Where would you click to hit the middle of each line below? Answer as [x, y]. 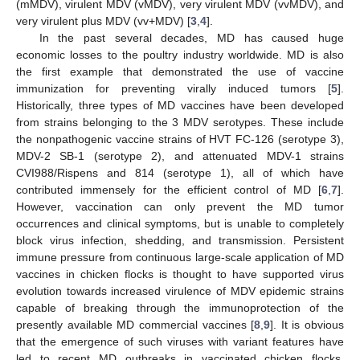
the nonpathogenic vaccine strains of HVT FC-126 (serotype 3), [180, 139]
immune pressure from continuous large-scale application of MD [180, 257]
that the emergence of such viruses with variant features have [180, 341]
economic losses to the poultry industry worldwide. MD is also [180, 54]
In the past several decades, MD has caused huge [191, 37]
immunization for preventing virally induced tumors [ [174, 88]
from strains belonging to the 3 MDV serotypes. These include [180, 122]
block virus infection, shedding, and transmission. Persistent [180, 240]
